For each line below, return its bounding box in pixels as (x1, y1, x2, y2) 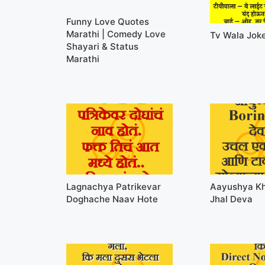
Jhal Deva (210, 193, 253, 205)
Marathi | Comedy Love (66, 28, 166, 40)
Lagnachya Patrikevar (66, 180, 161, 192)
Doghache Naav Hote (66, 193, 158, 205)
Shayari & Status (66, 40, 138, 52)
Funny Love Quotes (66, 15, 149, 27)
